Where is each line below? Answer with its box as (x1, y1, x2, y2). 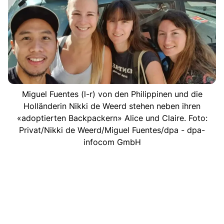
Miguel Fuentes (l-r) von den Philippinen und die (21, 88, 202, 99)
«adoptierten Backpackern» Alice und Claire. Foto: (16, 112, 207, 123)
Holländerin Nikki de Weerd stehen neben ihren (23, 100, 200, 111)
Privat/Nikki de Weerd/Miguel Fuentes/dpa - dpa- (19, 124, 205, 135)
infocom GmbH (83, 136, 141, 147)
